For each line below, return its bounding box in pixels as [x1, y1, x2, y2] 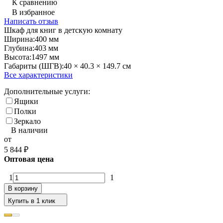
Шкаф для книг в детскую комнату [4, 25, 122, 34]
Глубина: [4, 43, 34, 52]
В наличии [11, 125, 48, 134]
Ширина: [4, 34, 35, 43]
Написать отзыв [4, 16, 58, 25]
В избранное [12, 7, 55, 16]
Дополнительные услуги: [4, 87, 90, 96]
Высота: [4, 52, 31, 61]
